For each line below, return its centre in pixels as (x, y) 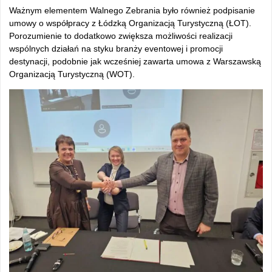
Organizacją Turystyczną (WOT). (72, 74)
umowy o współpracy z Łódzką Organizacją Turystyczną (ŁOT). (130, 23)
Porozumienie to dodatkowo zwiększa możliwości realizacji (121, 36)
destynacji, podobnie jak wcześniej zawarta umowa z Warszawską (135, 61)
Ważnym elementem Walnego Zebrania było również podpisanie (132, 10)
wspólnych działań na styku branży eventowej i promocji (116, 49)
